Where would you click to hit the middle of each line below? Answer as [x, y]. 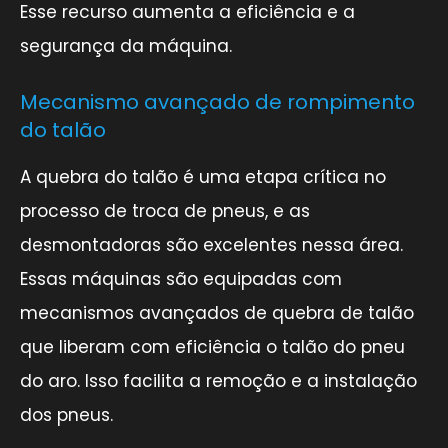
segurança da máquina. [126, 45]
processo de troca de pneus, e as [165, 210]
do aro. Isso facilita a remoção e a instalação [218, 380]
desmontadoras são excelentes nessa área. [211, 244]
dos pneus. [66, 414]
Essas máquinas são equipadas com [181, 278]
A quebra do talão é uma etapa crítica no [203, 176]
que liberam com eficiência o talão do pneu [212, 346]
